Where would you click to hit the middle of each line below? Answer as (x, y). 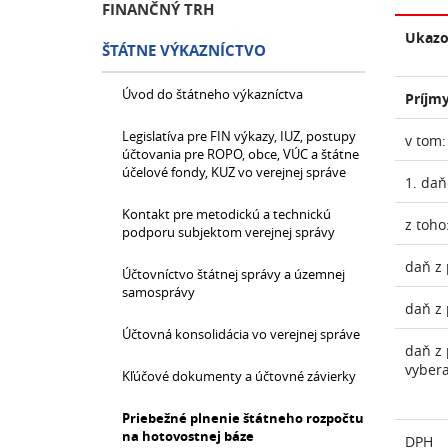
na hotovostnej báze (188, 436)
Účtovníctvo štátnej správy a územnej (233, 274)
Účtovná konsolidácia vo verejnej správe (241, 334)
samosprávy (158, 292)
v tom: (425, 140)
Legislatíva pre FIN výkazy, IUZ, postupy (239, 136)
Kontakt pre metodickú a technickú (226, 214)
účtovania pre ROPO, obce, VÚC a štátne (240, 154)
